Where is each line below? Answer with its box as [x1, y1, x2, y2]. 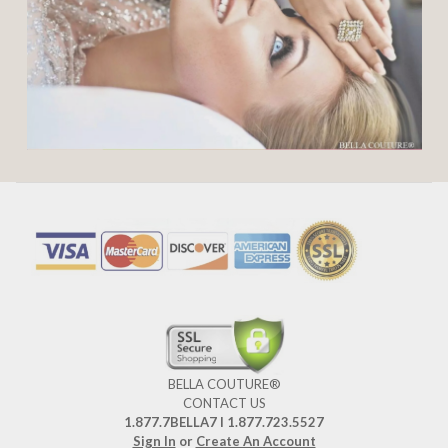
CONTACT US [182, 395, 266, 412]
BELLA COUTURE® [167, 376, 281, 393]
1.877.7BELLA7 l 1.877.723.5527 [124, 414, 324, 431]
